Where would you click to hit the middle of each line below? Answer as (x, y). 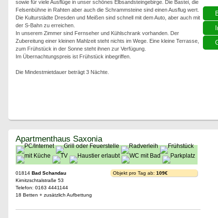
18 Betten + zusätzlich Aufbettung (54, 195)
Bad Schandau (49, 173)
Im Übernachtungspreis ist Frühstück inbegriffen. (73, 56)
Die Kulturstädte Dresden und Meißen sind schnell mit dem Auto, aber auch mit (108, 18)
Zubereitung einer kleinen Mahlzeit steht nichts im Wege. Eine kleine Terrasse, (107, 41)
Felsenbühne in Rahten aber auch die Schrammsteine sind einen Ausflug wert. (107, 10)
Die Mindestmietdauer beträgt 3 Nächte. (62, 72)
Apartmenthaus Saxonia (59, 139)
